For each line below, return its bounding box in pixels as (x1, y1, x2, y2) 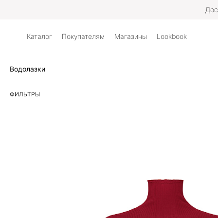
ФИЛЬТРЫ (10, 91, 40, 98)
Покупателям (62, 32, 105, 40)
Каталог (27, 32, 52, 40)
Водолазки (10, 65, 45, 73)
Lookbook (157, 32, 187, 40)
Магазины (114, 32, 147, 40)
